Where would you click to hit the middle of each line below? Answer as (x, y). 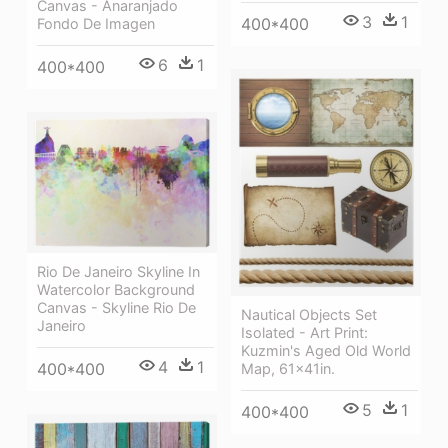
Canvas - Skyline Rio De (116, 307)
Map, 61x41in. (288, 369)
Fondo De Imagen (96, 24)
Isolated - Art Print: (304, 333)
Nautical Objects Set (309, 315)
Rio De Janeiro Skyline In (118, 271)
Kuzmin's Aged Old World (326, 351)
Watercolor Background (116, 289)
